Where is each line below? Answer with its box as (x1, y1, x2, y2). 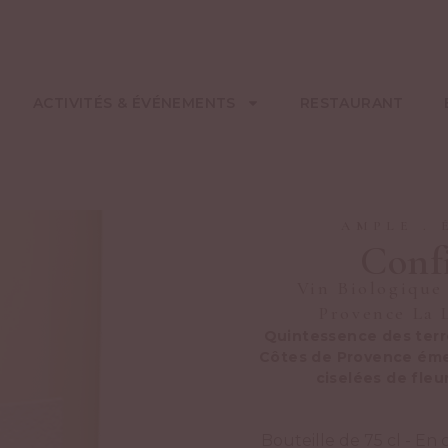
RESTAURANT (299, 93, 404, 112)
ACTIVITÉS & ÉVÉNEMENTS (33, 93, 236, 112)
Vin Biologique (296, 276, 443, 299)
